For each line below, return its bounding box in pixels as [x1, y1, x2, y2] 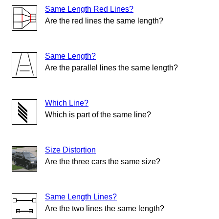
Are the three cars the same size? [45, 157, 160, 166]
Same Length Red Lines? [45, 5, 133, 14]
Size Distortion [45, 146, 96, 154]
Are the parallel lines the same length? [45, 64, 178, 72]
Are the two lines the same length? [45, 204, 164, 213]
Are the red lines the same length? [45, 17, 163, 25]
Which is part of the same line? [45, 110, 151, 119]
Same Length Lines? [45, 193, 117, 201]
